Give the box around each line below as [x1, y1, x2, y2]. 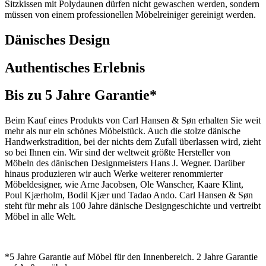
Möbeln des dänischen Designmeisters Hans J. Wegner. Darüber [5, 158, 245, 169]
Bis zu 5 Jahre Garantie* [5, 87, 157, 103]
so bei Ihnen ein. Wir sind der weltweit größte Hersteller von [5, 147, 230, 158]
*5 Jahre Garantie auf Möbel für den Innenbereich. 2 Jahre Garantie [5, 252, 258, 262]
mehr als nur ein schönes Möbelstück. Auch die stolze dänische [5, 126, 240, 137]
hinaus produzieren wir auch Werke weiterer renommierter [5, 169, 223, 179]
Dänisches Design [5, 31, 110, 47]
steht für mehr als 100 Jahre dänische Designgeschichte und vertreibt [5, 201, 261, 211]
